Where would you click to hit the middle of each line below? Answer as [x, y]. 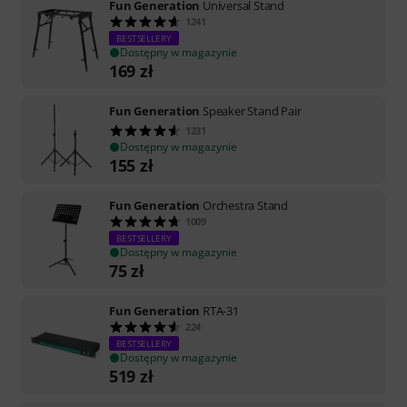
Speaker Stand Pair [252, 110]
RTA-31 [221, 310]
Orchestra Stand [246, 205]
